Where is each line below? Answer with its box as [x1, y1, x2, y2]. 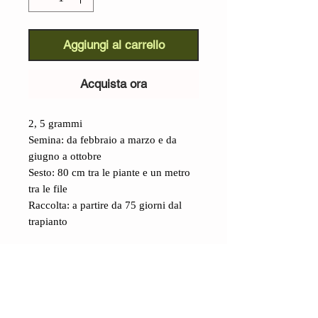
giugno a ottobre [28, 150, 104, 162]
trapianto [28, 216, 67, 227]
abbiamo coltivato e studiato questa [28, 303, 185, 315]
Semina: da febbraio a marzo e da [28, 134, 177, 146]
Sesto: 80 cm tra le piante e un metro [28, 167, 190, 178]
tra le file [28, 183, 67, 194]
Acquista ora [80, 77, 147, 91]
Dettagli [28, 259, 64, 271]
